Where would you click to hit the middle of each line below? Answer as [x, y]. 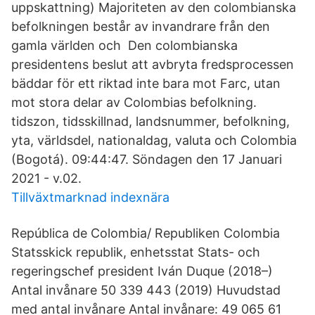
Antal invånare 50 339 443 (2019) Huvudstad [146, 290]
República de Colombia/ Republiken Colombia [146, 233]
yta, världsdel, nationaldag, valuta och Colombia [154, 140]
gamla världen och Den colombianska [124, 45]
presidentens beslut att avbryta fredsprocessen [153, 64]
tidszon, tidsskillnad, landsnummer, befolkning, [150, 121]
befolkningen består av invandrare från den [141, 26]
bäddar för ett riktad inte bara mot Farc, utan [146, 83]
